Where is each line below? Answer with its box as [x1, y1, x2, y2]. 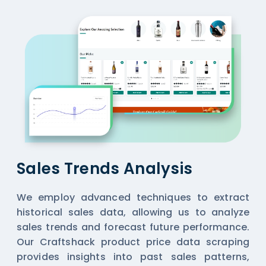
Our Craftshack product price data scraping [17, 235, 249, 249]
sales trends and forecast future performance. [17, 220, 249, 235]
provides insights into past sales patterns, [17, 250, 249, 264]
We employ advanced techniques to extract [17, 191, 249, 205]
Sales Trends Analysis [17, 158, 193, 180]
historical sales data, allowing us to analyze [17, 205, 249, 220]
